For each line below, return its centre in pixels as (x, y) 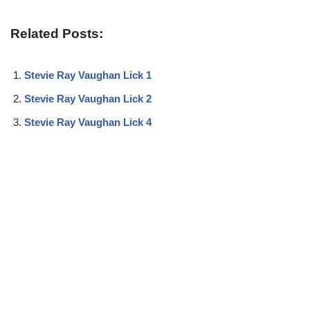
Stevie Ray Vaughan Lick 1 (88, 75)
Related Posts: (57, 33)
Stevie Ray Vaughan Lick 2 (88, 98)
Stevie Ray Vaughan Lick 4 (88, 122)
